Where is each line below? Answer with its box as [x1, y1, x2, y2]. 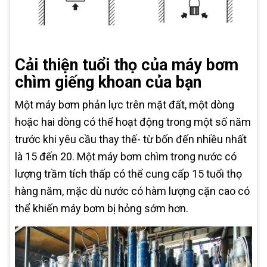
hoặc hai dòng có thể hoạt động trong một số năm [15, 115, 251, 128]
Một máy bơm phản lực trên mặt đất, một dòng [15, 98, 234, 111]
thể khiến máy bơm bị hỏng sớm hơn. [15, 201, 188, 215]
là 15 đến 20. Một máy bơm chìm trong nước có [15, 150, 237, 163]
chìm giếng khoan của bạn [15, 72, 201, 92]
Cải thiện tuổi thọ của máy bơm [15, 55, 238, 74]
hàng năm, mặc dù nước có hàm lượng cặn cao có [15, 184, 250, 197]
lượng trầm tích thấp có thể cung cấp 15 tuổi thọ [15, 167, 242, 180]
